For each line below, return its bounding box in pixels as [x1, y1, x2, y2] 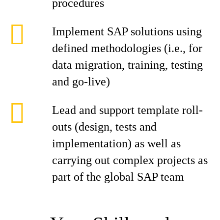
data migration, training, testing [52, 58, 203, 71]
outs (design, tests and [52, 120, 157, 133]
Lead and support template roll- [52, 104, 203, 116]
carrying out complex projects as [52, 154, 208, 166]
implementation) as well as [52, 137, 181, 150]
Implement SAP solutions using [52, 25, 202, 38]
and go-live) [52, 75, 113, 88]
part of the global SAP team [52, 170, 184, 183]
